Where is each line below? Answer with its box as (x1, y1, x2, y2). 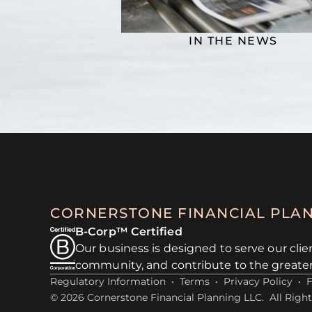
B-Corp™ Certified (75, 224, 182, 238)
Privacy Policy (224, 275, 292, 288)
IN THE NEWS (189, 33, 278, 47)
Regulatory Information (50, 275, 166, 288)
